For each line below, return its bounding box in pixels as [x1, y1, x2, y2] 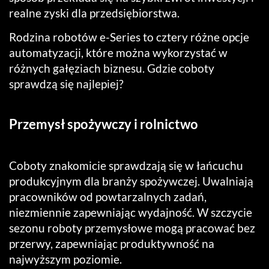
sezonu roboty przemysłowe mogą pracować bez [9, 221, 255, 235]
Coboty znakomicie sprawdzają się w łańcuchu [9, 159, 243, 173]
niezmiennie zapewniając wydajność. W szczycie [9, 205, 252, 220]
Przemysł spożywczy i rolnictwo [9, 116, 198, 133]
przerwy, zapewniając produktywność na [9, 237, 214, 251]
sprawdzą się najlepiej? [9, 76, 124, 91]
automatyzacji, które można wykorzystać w [9, 45, 228, 59]
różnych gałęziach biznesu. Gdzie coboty [9, 61, 214, 75]
